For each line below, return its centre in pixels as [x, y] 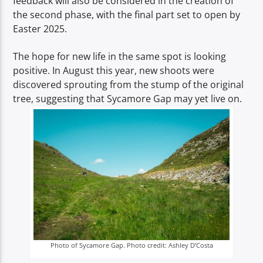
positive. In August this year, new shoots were [114, 70]
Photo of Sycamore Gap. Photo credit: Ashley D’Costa [131, 245]
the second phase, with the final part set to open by [127, 15]
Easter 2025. [40, 29]
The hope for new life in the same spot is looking [120, 56]
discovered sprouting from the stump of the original [129, 84]
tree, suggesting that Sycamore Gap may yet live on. [128, 98]
